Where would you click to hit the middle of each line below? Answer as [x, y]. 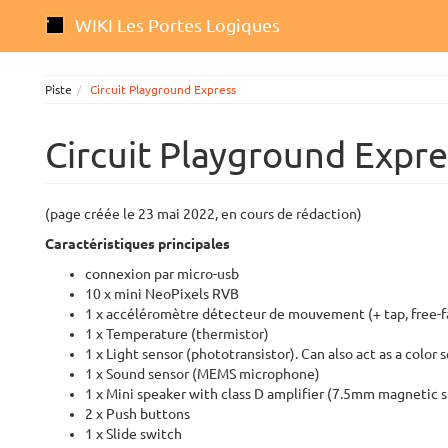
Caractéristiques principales [137, 244]
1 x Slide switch [133, 434]
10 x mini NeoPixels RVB [162, 294]
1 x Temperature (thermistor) [177, 334]
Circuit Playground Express [163, 89]
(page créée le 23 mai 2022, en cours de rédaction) [203, 214]
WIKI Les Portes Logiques [177, 25]
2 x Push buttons [137, 414]
